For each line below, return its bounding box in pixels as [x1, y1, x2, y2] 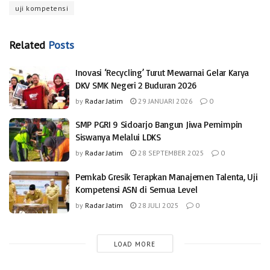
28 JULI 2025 [136, 200, 179, 210]
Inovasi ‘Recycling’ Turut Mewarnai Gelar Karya [75, 66, 250, 78]
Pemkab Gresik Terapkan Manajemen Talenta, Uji [75, 171, 258, 183]
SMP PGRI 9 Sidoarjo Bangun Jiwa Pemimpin [75, 119, 242, 131]
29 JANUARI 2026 [136, 96, 193, 105]
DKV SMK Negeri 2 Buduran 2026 [75, 79, 196, 91]
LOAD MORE [114, 240, 156, 249]
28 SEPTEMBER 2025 [136, 148, 204, 158]
